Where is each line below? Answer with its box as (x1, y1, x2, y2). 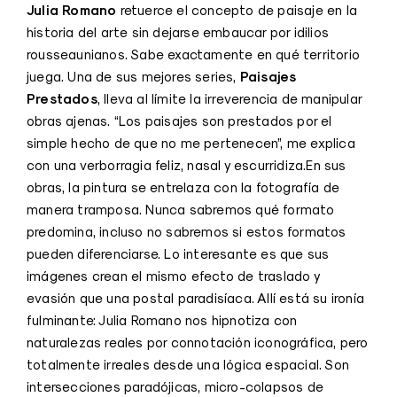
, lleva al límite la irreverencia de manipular (97, 90, 362, 106)
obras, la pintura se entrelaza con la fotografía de (27, 179, 340, 195)
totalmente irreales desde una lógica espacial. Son (27, 356, 350, 372)
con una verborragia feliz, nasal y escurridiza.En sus (27, 157, 346, 173)
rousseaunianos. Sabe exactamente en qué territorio (27, 46, 361, 62)
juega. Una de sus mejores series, (27, 68, 240, 84)
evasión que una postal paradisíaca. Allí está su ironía (27, 290, 365, 306)
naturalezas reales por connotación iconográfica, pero (27, 334, 369, 350)
